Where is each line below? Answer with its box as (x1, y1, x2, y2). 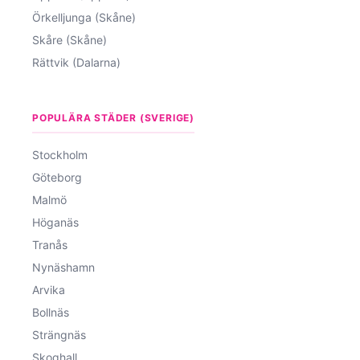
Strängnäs (32, 327, 86, 342)
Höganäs (32, 215, 79, 229)
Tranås (32, 237, 67, 252)
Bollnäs (32, 305, 69, 319)
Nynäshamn (32, 260, 95, 274)
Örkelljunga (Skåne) (32, 10, 136, 24)
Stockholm (32, 147, 88, 162)
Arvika (32, 282, 65, 297)
